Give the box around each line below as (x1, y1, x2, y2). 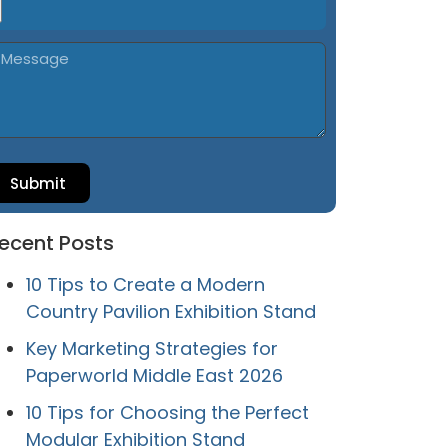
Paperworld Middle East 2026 (25, 363, 283, 389)
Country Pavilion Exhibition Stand (25, 299, 316, 325)
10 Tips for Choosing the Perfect (25, 400, 309, 426)
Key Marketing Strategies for (25, 336, 278, 362)
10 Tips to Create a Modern (25, 272, 265, 298)
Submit (9, 172, 66, 194)
